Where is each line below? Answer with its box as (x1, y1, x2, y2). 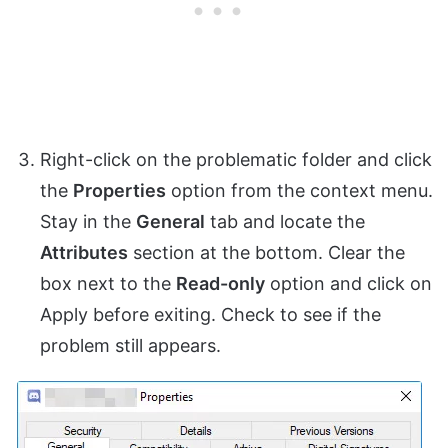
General (136, 211, 205, 233)
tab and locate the (205, 211, 365, 233)
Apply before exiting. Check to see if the (40, 304, 381, 326)
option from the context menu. (166, 180, 433, 202)
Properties (73, 180, 166, 202)
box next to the (40, 273, 176, 295)
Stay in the (40, 211, 136, 233)
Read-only (176, 273, 265, 295)
